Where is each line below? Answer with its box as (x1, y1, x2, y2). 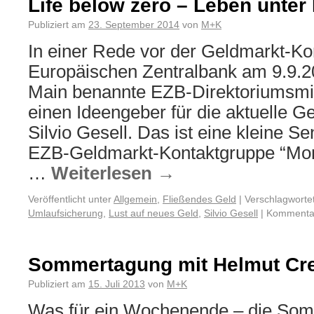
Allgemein (114, 193, 157, 205)
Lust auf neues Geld (109, 207, 198, 219)
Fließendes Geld (163, 193, 236, 205)
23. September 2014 (88, 19, 179, 30)
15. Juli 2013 (88, 278, 145, 289)
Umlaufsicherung (28, 207, 103, 219)
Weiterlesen (51, 163, 157, 183)
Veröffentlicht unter (28, 193, 111, 205)
